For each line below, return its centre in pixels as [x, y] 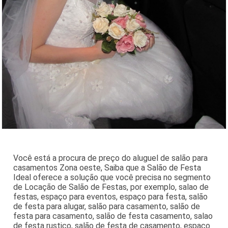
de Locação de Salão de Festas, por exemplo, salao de [111, 187]
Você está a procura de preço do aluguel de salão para [111, 158]
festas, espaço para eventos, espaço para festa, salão [111, 196]
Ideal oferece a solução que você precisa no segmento [112, 177]
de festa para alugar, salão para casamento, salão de [107, 206]
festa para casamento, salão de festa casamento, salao [113, 216]
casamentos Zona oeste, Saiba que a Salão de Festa [107, 167]
